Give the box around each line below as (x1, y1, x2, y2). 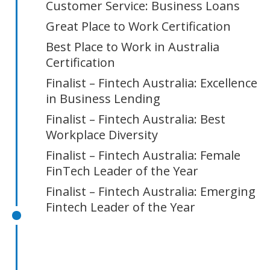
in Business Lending (46, 90, 160, 107)
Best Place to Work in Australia (46, 39, 219, 55)
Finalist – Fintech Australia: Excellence (46, 75, 257, 91)
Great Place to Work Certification (46, 18, 231, 34)
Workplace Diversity (46, 127, 158, 143)
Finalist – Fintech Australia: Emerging (46, 183, 256, 199)
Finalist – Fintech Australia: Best (46, 111, 225, 127)
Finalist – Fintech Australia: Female (46, 147, 240, 163)
